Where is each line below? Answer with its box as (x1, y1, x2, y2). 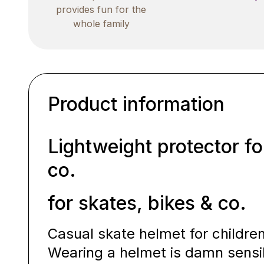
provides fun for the (56, 3, 147, 15)
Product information (48, 92, 225, 115)
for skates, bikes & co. (48, 191, 246, 214)
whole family (72, 17, 130, 29)
